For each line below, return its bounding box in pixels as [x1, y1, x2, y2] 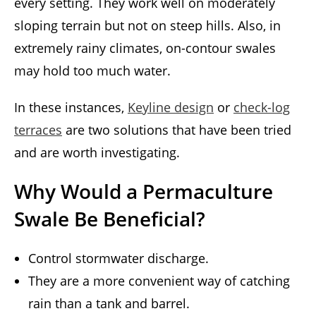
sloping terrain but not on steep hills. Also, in [14, 17, 281, 35]
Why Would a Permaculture [14, 178, 273, 205]
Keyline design [128, 99, 214, 116]
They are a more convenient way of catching [28, 272, 290, 290]
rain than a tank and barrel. [28, 295, 190, 312]
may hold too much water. [14, 62, 171, 80]
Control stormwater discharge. [28, 250, 209, 267]
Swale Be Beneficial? [14, 205, 205, 233]
